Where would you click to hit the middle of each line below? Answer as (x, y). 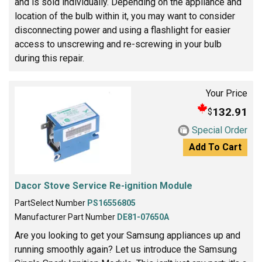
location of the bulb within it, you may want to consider (125, 16)
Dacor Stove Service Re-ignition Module (104, 185)
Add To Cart (215, 147)
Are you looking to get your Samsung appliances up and (127, 235)
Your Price (227, 94)
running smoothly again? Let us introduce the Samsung (126, 249)
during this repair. (49, 58)
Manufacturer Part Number (66, 217)
